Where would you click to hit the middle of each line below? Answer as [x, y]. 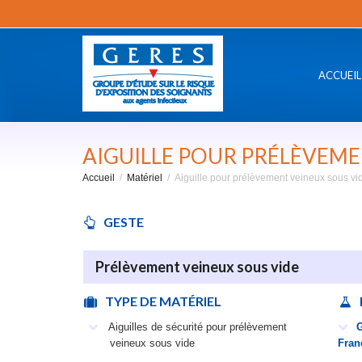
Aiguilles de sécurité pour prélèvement [196, 327]
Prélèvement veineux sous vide [197, 267]
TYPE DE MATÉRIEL [163, 301]
